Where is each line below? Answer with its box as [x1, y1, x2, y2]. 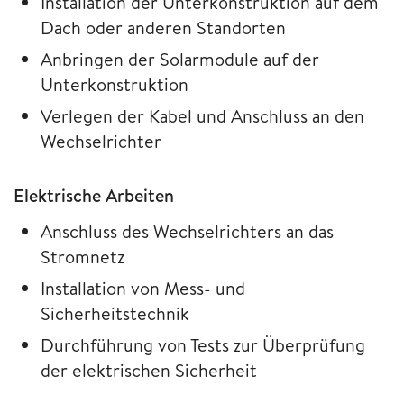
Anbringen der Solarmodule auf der [41, 46, 319, 71]
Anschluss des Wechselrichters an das [41, 218, 334, 243]
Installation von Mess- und [41, 275, 245, 300]
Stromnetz [41, 243, 124, 269]
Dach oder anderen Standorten [41, 14, 286, 40]
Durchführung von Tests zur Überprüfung [41, 332, 365, 357]
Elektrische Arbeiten [14, 182, 174, 207]
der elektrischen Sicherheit [41, 357, 257, 382]
